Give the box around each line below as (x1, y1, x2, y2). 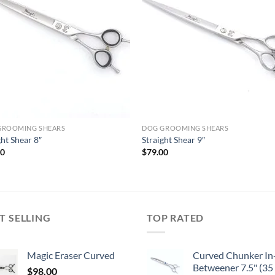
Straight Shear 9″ (142, 134, 206, 145)
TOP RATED (147, 211, 204, 223)
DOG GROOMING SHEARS (142, 123, 229, 132)
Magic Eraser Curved (27, 249, 115, 261)
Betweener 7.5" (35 (193, 261, 273, 274)
